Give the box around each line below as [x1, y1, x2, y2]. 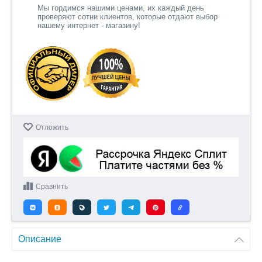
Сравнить [36, 182, 68, 191]
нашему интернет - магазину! [37, 21, 140, 30]
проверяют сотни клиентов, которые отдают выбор [37, 12, 218, 21]
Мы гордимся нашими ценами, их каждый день [37, 4, 204, 12]
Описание [18, 234, 61, 244]
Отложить [36, 123, 68, 132]
